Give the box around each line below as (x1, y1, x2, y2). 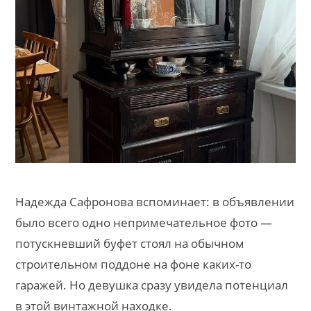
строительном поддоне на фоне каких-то (15, 256, 251, 273)
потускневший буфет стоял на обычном (15, 235, 244, 252)
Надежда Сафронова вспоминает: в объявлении (15, 194, 294, 210)
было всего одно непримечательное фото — (15, 215, 272, 231)
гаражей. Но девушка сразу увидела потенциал (15, 277, 288, 294)
